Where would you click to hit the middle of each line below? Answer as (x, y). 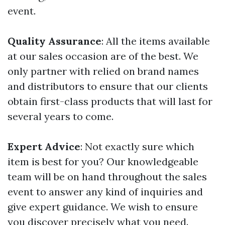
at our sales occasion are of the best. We (103, 56)
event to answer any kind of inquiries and (105, 191)
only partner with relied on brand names (103, 71)
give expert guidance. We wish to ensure (103, 206)
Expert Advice (44, 146)
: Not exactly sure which (137, 146)
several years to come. (61, 116)
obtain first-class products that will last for (110, 101)
